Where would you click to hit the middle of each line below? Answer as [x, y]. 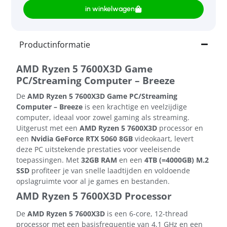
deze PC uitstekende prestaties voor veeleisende [98, 149]
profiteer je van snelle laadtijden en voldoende [110, 170]
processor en [180, 128]
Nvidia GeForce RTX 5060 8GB [82, 138]
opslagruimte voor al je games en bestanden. [93, 181]
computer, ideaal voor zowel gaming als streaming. [103, 117]
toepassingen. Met [49, 160]
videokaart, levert [163, 138]
